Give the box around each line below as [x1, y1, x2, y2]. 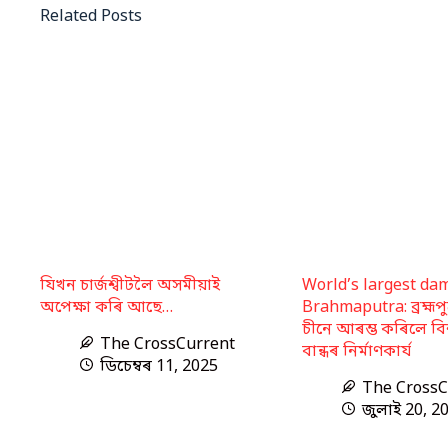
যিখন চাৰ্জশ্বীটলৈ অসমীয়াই [40, 274, 220, 297]
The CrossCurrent [100, 333, 235, 356]
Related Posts [40, 6, 142, 29]
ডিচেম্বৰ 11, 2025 [100, 355, 218, 378]
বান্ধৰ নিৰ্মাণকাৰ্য [301, 340, 411, 363]
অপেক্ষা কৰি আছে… [40, 296, 173, 319]
